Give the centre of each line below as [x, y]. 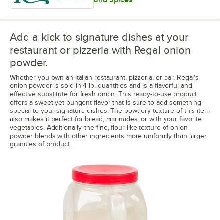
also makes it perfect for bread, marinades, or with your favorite [106, 119]
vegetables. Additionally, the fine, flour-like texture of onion [99, 127]
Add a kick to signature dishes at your [99, 37]
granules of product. [41, 144]
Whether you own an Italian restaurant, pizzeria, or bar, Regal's [104, 77]
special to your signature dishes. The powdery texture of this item [110, 110]
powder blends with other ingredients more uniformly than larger [108, 136]
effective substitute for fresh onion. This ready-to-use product [103, 94]
